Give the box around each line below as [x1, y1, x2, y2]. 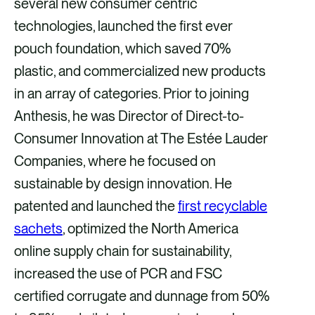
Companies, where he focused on [14, 153, 216, 170]
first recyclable [178, 198, 267, 215]
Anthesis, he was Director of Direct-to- [14, 108, 244, 125]
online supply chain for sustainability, [14, 243, 231, 260]
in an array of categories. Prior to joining [14, 85, 249, 103]
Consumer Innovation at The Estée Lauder [14, 130, 268, 148]
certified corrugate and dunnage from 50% [14, 288, 269, 305]
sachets [14, 220, 63, 238]
